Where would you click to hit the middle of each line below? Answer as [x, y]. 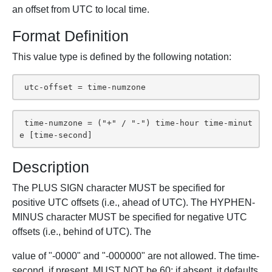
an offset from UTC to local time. [81, 9]
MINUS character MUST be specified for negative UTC [130, 217]
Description [51, 167]
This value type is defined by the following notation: [122, 57]
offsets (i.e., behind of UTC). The [82, 232]
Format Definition [70, 36]
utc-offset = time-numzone [85, 87]
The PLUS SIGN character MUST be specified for [118, 188]
